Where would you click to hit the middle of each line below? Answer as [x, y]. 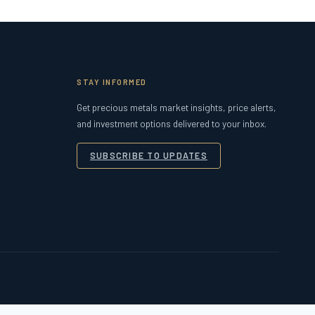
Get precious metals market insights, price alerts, [176, 107]
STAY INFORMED [112, 82]
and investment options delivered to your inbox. [172, 123]
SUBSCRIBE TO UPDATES [149, 155]
